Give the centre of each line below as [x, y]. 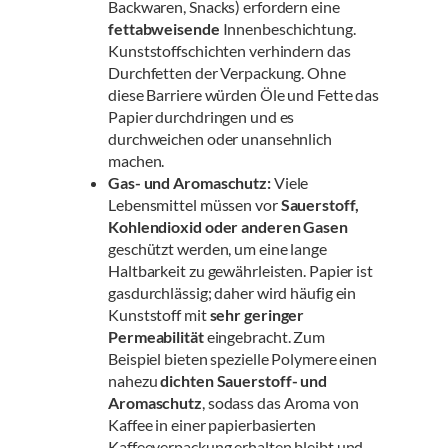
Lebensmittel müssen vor [194, 205]
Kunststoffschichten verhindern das [229, 51]
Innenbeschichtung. [287, 29]
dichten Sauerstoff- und [244, 381]
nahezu [134, 381]
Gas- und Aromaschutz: [189, 183]
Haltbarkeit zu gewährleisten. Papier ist [240, 271]
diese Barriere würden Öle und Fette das [244, 95]
